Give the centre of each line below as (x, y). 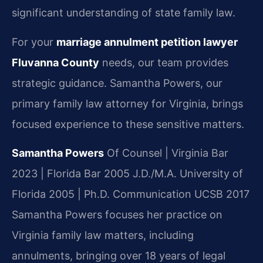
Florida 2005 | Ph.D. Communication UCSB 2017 (131, 194)
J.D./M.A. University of (186, 174)
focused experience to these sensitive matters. (128, 124)
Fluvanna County (55, 62)
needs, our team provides (164, 62)
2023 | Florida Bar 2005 (71, 174)
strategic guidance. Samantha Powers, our (117, 83)
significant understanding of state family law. (124, 13)
